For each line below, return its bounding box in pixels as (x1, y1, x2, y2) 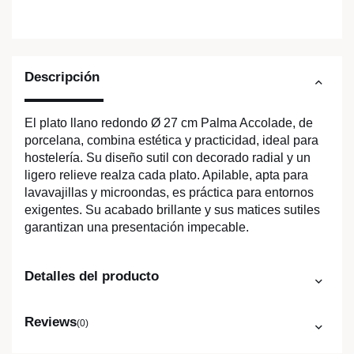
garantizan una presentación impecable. (24, 220, 249, 235)
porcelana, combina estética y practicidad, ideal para (24, 134, 318, 148)
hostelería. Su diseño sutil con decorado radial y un (24, 151, 311, 165)
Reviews (24, 314, 77, 330)
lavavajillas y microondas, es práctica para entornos (24, 186, 314, 200)
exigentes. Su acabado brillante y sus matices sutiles (24, 203, 320, 217)
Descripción (24, 70, 100, 85)
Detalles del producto (24, 269, 159, 284)
